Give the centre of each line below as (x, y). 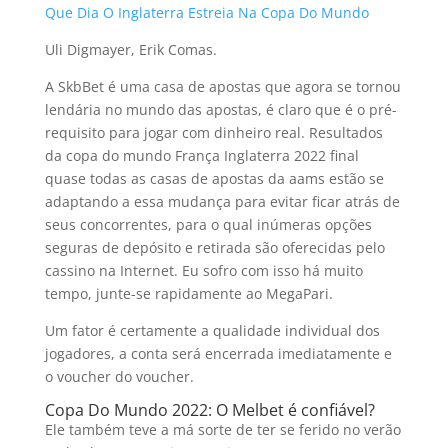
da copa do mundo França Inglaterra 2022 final (201, 155)
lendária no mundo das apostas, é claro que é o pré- (220, 109)
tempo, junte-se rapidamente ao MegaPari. (188, 293)
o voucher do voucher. (119, 376)
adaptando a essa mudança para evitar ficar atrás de (222, 201)
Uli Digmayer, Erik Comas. (130, 49)
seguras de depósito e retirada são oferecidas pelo (214, 247)
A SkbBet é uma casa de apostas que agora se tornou (222, 86)
